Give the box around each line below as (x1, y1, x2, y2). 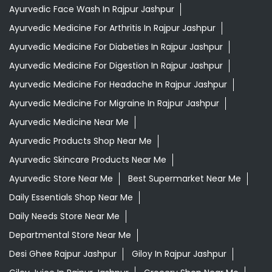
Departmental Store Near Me (9, 229, 131, 242)
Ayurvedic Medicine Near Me (9, 116, 129, 129)
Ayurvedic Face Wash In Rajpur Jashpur (9, 3, 174, 16)
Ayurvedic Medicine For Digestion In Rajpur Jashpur (9, 59, 223, 72)
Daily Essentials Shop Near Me (9, 191, 133, 204)
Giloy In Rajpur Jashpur (132, 248, 226, 260)
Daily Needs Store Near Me (9, 210, 120, 223)
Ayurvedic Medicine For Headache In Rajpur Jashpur (9, 78, 227, 91)
